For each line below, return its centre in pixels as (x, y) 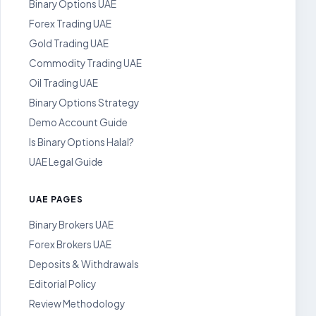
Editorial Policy (62, 284)
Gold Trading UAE (69, 43)
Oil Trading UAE (63, 83)
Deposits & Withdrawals (84, 264)
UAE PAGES (56, 199)
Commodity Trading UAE (85, 63)
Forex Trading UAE (70, 24)
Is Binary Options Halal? (81, 142)
